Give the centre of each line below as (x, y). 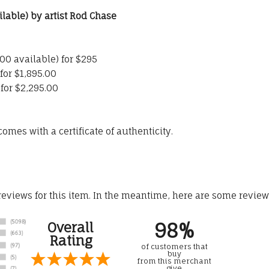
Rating (71, 241)
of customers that (174, 247)
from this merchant (174, 261)
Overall (71, 228)
